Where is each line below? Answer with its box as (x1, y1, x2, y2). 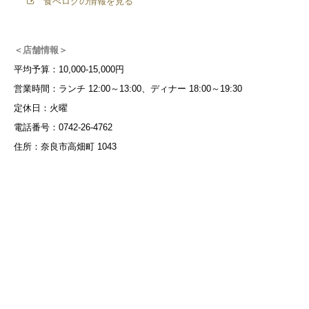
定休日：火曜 (14, 102, 68, 113)
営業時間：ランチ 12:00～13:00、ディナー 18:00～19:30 (14, 83, 242, 94)
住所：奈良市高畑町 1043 (14, 141, 117, 152)
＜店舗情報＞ (14, 44, 68, 55)
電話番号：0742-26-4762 (14, 121, 112, 132)
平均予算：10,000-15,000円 (14, 63, 124, 74)
